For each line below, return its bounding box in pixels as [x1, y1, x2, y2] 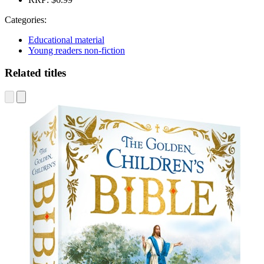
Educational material [28, 34, 104, 45]
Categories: [5, 14, 47, 25]
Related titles [5, 67, 66, 80]
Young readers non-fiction [28, 45, 125, 55]
